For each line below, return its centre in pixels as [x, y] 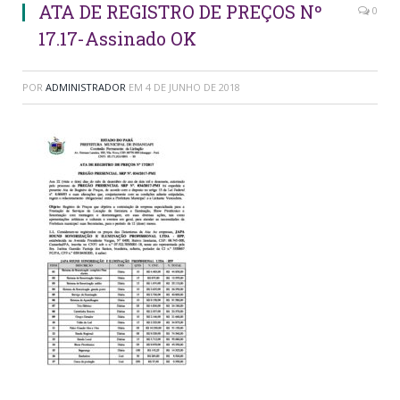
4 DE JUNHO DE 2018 [193, 87]
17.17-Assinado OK [117, 38]
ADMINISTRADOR [86, 87]
